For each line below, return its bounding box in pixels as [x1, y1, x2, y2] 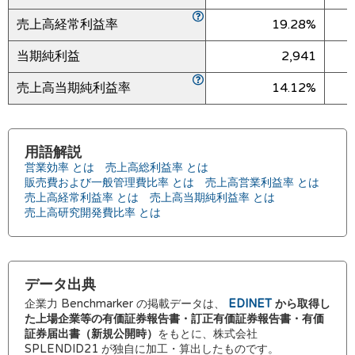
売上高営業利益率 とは [205, 176, 319, 189]
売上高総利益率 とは [105, 161, 208, 174]
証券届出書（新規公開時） [25, 327, 158, 341]
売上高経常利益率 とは [25, 191, 139, 204]
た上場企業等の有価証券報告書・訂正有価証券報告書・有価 [25, 312, 324, 326]
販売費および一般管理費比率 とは [25, 176, 194, 189]
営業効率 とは [25, 161, 94, 174]
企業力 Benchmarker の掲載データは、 [25, 297, 228, 311]
